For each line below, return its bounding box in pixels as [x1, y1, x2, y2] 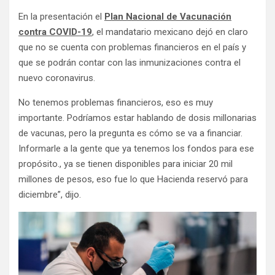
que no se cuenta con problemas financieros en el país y [18, 42, 246, 53]
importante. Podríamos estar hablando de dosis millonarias [18, 112, 257, 123]
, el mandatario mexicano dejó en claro [92, 26, 248, 37]
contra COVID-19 [18, 26, 92, 37]
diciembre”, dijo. [18, 189, 81, 200]
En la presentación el [18, 11, 104, 22]
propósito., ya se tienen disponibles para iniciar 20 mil [18, 158, 233, 169]
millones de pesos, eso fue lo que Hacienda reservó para [18, 174, 248, 185]
